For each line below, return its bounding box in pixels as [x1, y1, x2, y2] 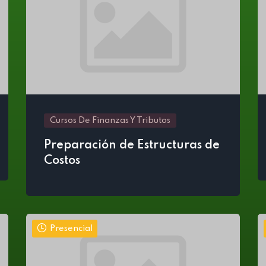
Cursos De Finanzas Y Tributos [50, 116, 170, 125]
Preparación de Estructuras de [44, 140, 220, 151]
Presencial [50, 224, 93, 233]
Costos [44, 155, 80, 167]
